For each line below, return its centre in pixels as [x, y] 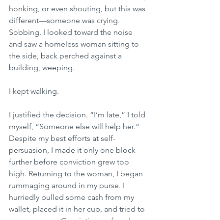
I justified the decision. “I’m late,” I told [78, 115]
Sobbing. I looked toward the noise [72, 32]
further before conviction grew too [70, 162]
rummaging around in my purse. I [68, 186]
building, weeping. [42, 68]
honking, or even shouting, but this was [78, 9]
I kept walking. [34, 91]
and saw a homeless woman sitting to [75, 44]
